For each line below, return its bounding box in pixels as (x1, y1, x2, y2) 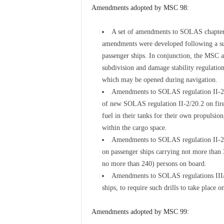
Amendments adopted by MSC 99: (91, 208, 189, 215)
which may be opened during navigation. (101, 76, 217, 83)
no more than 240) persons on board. (101, 160, 206, 167)
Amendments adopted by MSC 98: (91, 4, 189, 11)
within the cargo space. (101, 124, 167, 131)
